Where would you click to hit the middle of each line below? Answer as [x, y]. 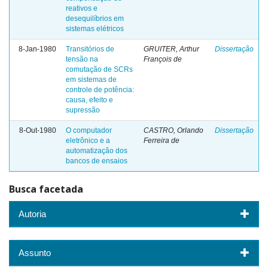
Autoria [32, 214]
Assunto [35, 252]
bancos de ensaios [97, 161]
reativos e [82, 8]
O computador [89, 130]
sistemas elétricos [95, 29]
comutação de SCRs [99, 69]
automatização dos [97, 151]
